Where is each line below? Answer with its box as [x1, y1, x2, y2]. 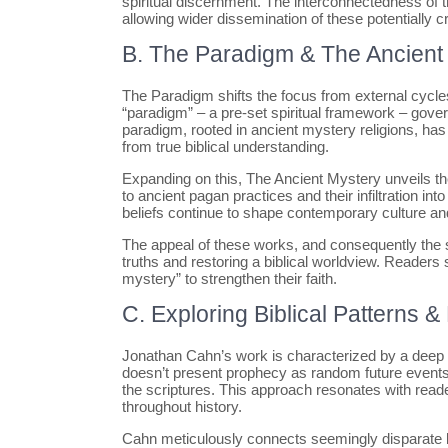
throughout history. [122, 398, 242, 415]
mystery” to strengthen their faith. [122, 270, 337, 287]
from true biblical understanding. [122, 138, 329, 155]
